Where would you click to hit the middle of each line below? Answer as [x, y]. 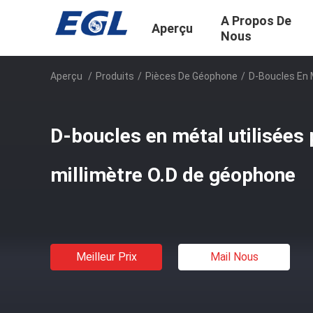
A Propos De [256, 21]
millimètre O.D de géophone [173, 175]
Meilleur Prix [106, 257]
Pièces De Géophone [191, 76]
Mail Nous [234, 257]
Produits [115, 76]
